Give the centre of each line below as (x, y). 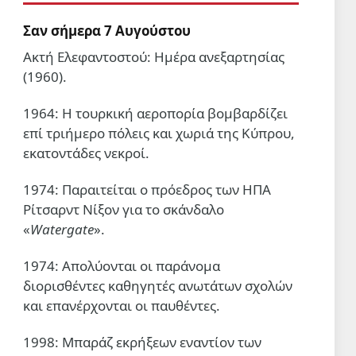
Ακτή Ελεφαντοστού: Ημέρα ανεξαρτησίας (154, 57)
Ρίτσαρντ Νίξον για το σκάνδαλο (124, 210)
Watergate (62, 230)
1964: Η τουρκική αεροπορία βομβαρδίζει (155, 114)
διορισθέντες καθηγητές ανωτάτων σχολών (158, 286)
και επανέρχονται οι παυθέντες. (122, 306)
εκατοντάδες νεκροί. (86, 153)
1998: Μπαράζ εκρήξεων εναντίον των (142, 342)
